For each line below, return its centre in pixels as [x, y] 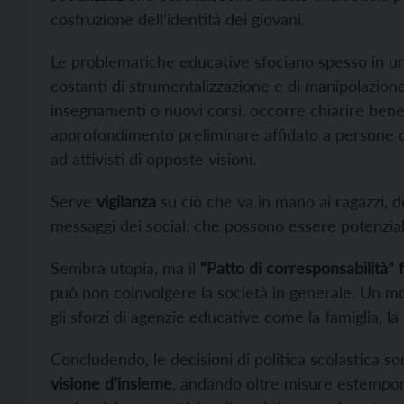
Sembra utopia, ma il [125, 267]
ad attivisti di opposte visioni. [153, 158]
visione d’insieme [111, 383]
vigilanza [126, 201]
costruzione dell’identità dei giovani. [178, 18]
